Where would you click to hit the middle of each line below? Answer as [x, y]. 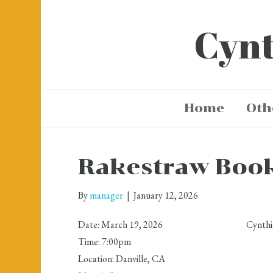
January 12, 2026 [165, 195]
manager [106, 195]
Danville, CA [140, 258]
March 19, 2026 [132, 224]
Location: [97, 258]
